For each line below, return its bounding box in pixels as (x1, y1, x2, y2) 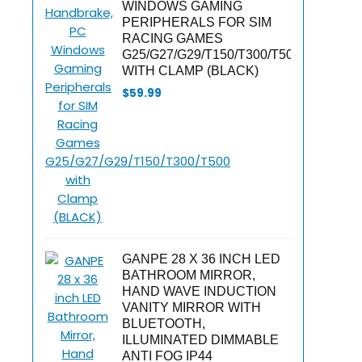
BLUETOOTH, (122, 317, 205, 330)
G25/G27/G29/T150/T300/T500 (122, 48, 301, 61)
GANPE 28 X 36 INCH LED (122, 252, 280, 266)
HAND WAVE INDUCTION (122, 284, 276, 298)
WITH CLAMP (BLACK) (122, 64, 259, 78)
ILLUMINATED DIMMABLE (122, 333, 279, 347)
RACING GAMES (122, 32, 223, 45)
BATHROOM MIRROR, (122, 268, 255, 282)
